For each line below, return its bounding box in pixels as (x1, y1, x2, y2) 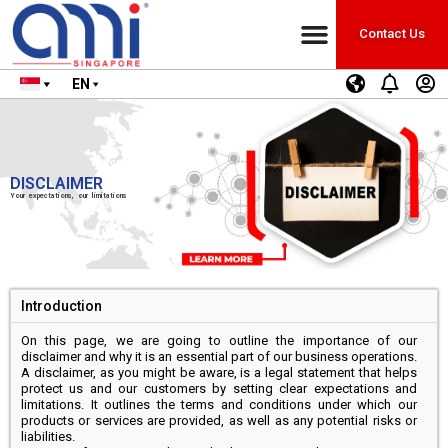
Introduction (21, 297, 102, 314)
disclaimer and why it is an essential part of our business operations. (21, 348, 417, 364)
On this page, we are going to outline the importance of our (21, 332, 417, 348)
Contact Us (359, 26, 425, 42)
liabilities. (21, 428, 75, 444)
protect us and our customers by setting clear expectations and (21, 380, 417, 396)
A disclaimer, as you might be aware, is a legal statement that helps (21, 364, 417, 380)
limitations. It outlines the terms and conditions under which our (21, 396, 417, 412)
